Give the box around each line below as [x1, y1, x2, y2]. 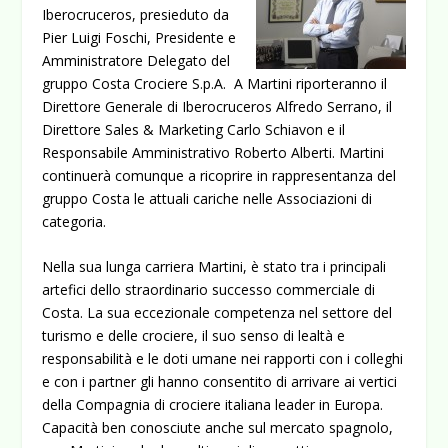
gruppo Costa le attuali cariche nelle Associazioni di [42, 189, 373, 208]
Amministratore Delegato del [42, 51, 231, 70]
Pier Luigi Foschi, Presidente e [42, 28, 237, 47]
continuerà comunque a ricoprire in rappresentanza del [42, 166, 397, 185]
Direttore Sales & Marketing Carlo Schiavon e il [42, 120, 346, 139]
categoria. [42, 212, 107, 231]
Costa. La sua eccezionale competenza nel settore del [42, 303, 393, 323]
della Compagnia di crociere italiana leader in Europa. [42, 395, 384, 415]
